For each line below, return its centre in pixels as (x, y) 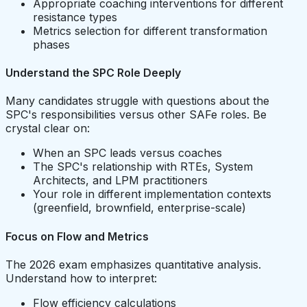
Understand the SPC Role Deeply (93, 73)
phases (51, 44)
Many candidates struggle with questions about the (137, 101)
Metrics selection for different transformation (150, 30)
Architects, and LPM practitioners (120, 181)
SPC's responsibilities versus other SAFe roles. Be (136, 115)
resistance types (75, 17)
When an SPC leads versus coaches (127, 153)
